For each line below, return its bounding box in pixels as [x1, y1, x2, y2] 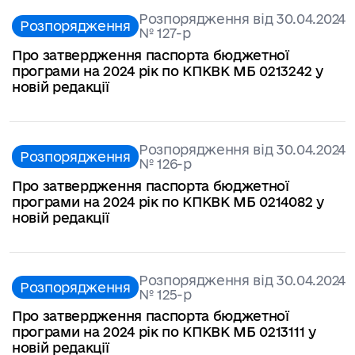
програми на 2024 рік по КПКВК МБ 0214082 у [12, 193, 324, 209]
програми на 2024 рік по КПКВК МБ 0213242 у [12, 63, 323, 78]
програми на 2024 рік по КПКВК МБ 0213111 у [12, 324, 316, 340]
